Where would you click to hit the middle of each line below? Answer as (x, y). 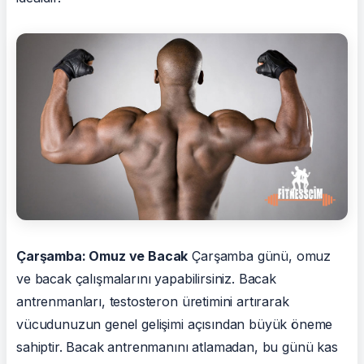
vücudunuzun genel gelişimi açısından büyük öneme (175, 324)
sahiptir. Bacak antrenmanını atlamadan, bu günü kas (177, 347)
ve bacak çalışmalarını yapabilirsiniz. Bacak (146, 278)
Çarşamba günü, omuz (260, 256)
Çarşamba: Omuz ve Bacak (102, 256)
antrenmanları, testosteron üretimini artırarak (153, 301)
